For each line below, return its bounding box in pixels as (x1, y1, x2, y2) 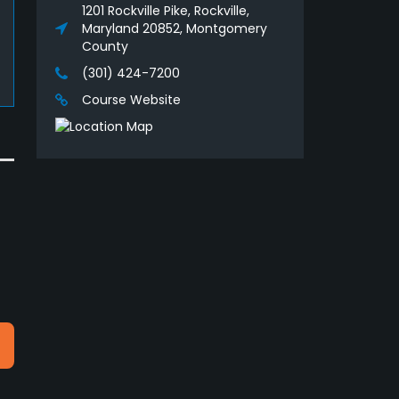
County (82, 37, 128, 56)
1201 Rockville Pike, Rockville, (82, 2, 249, 20)
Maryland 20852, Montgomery (82, 20, 267, 38)
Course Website (82, 91, 181, 110)
